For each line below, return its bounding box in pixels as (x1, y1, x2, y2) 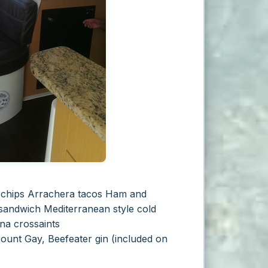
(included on (111, 232, 167, 245)
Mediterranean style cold (44, 202, 156, 215)
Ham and (102, 187, 147, 200)
